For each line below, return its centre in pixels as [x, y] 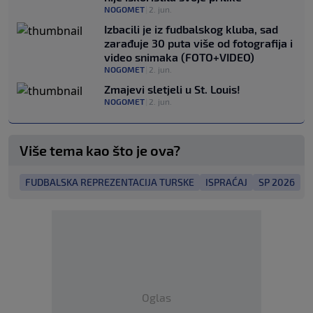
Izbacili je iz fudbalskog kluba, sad [191, 29]
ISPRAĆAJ [226, 182]
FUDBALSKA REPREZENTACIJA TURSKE [110, 182]
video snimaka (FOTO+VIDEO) [179, 57]
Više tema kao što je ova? [100, 150]
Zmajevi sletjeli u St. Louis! [172, 89]
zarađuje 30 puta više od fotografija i [198, 43]
